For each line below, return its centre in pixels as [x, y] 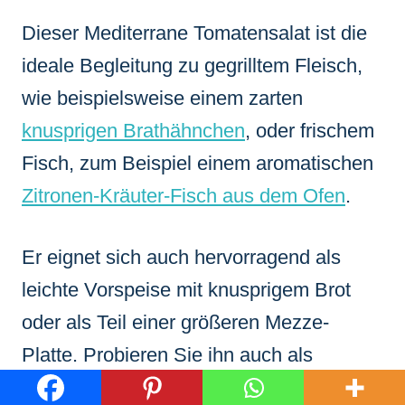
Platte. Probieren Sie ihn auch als [167, 354]
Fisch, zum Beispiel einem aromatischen [198, 163]
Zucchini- [292, 387]
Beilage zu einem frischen [137, 387]
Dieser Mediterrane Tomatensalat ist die [194, 33]
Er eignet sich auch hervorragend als [181, 257]
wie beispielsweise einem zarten [162, 98]
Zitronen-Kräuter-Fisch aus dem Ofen [184, 195]
